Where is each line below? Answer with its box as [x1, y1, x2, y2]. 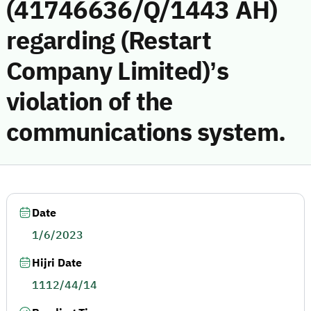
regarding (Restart [6, 22, 212, 60]
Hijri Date [32, 255, 82, 271]
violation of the [6, 83, 173, 121]
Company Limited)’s [6, 53, 229, 90]
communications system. [6, 114, 286, 151]
